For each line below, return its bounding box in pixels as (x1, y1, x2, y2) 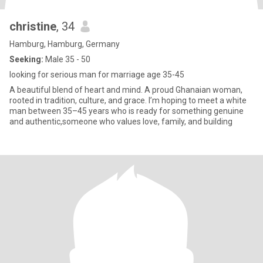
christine (9, 19, 56, 33)
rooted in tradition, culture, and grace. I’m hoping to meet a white (9, 96, 149, 105)
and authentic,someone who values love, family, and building (9, 117, 232, 126)
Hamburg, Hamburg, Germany (9, 39, 120, 49)
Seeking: (9, 55, 43, 64)
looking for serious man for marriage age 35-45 (9, 70, 184, 79)
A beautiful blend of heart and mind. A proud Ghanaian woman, (9, 85, 242, 95)
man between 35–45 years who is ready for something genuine (9, 106, 111, 116)
